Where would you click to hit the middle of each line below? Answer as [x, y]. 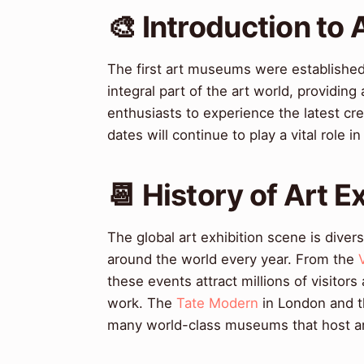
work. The [142, 303]
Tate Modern [217, 303]
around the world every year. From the [233, 260]
